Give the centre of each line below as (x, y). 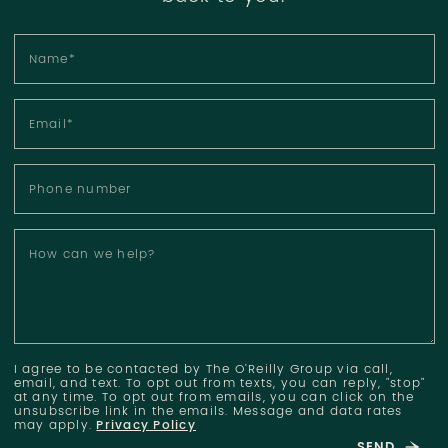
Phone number (80, 191)
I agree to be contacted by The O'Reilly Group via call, (203, 370)
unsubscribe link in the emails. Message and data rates (208, 412)
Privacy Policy (146, 426)
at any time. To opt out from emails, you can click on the (214, 398)
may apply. (55, 426)
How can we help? (92, 256)
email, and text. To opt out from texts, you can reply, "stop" (219, 384)
